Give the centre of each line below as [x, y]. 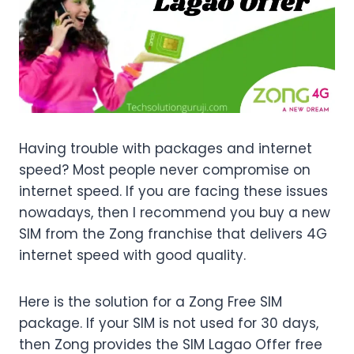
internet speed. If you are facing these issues [173, 192]
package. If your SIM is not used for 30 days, [169, 324]
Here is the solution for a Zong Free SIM [151, 302]
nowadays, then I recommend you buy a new [175, 213]
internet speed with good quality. [132, 256]
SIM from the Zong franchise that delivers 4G [173, 234]
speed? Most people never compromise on [165, 170]
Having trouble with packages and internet [166, 149]
